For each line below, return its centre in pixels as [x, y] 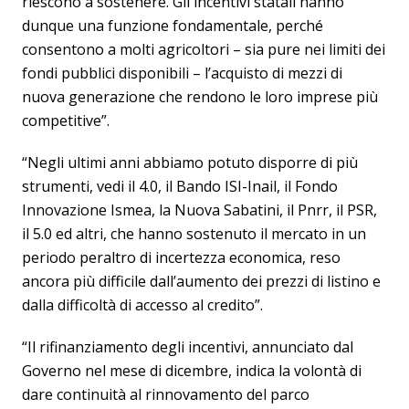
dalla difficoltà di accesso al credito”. [142, 305]
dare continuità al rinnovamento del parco [166, 395]
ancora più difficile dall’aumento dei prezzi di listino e [201, 282]
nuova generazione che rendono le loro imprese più [200, 97]
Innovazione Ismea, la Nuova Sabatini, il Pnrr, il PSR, [199, 210]
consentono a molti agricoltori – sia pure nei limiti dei [204, 50]
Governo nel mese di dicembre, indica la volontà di [192, 371]
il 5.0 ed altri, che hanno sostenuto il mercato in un [194, 234]
